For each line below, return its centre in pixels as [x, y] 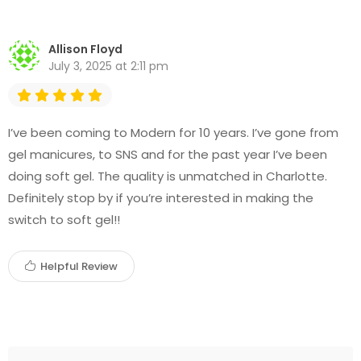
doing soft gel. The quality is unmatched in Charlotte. [168, 176]
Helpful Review [78, 266]
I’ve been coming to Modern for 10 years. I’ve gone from [173, 133]
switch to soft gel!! [64, 220]
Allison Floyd [85, 49]
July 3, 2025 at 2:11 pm [108, 66]
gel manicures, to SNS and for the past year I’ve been [168, 154]
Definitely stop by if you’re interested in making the [161, 198]
